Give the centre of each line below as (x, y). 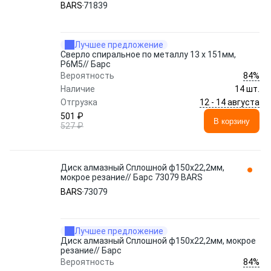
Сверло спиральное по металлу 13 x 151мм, (148, 54)
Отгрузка (79, 102)
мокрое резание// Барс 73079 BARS (132, 177)
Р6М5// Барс (86, 64)
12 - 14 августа (230, 102)
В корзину (232, 121)
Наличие (78, 89)
